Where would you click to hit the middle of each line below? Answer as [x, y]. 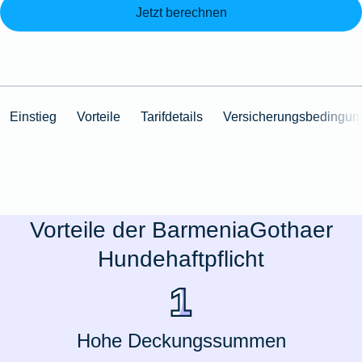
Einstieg [34, 116]
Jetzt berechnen [181, 12]
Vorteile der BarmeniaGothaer [181, 230]
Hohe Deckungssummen [181, 341]
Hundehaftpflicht [181, 259]
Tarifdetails [172, 116]
